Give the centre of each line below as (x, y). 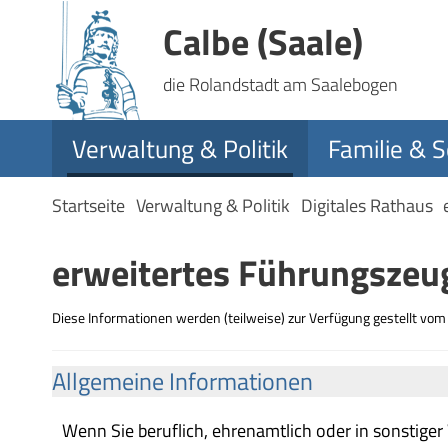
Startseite (88, 205)
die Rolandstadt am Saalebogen (280, 84)
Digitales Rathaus (366, 205)
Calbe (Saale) (263, 41)
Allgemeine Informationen (182, 381)
